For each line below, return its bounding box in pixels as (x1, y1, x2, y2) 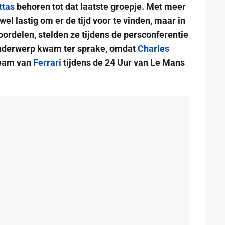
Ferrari (33, 57, 61, 68)
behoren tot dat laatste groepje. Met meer (14, 1, 186, 12)
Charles (137, 43, 169, 54)
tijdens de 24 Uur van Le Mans (61, 57, 185, 68)
